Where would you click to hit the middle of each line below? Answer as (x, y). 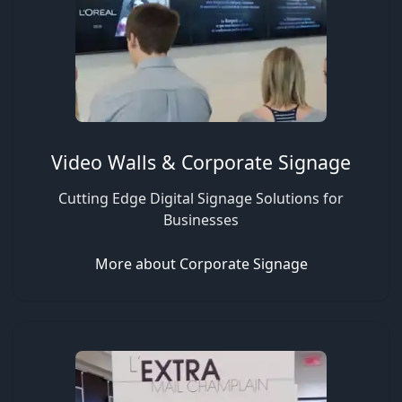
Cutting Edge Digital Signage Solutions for (201, 198)
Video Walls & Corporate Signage (201, 162)
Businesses (201, 219)
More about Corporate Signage (201, 263)
